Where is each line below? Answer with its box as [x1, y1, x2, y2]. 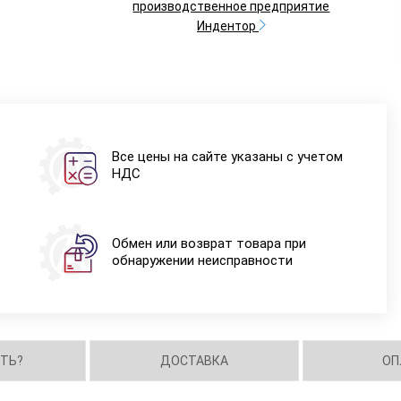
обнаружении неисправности [111, 252, 293, 269]
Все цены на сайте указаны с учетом [111, 149, 343, 165]
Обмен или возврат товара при [111, 235, 306, 252]
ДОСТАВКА [160, 354, 229, 368]
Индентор [196, 19, 259, 33]
